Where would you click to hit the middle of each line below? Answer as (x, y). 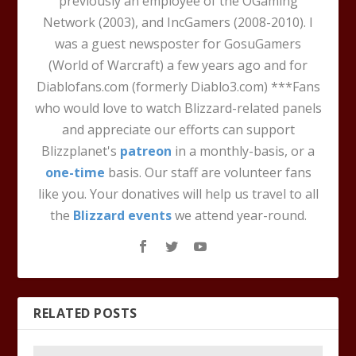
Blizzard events (122, 216)
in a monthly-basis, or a (243, 151)
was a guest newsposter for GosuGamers (178, 44)
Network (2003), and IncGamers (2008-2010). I (178, 23)
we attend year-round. (239, 216)
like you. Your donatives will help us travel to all (178, 194)
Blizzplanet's (81, 151)
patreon (146, 151)
